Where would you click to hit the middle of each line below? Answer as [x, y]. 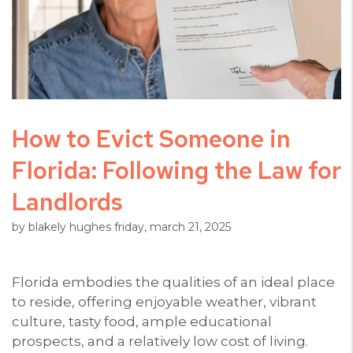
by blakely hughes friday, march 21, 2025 [121, 227]
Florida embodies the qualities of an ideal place [173, 282]
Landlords [67, 201]
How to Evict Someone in [151, 138]
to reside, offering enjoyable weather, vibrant [164, 301]
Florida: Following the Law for [176, 170]
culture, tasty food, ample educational [142, 321]
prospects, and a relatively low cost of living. [160, 341]
